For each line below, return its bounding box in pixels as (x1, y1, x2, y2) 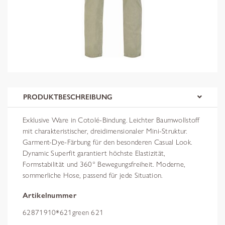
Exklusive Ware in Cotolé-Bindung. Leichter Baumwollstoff (23, 115, 200, 125)
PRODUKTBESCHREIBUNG (23, 92, 113, 101)
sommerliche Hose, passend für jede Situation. (23, 170, 163, 180)
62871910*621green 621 (23, 208, 104, 217)
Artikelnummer (23, 191, 76, 200)
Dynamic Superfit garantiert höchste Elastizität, (23, 148, 166, 158)
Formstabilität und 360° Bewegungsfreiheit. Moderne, (23, 159, 186, 169)
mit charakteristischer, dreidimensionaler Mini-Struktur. (23, 126, 187, 136)
